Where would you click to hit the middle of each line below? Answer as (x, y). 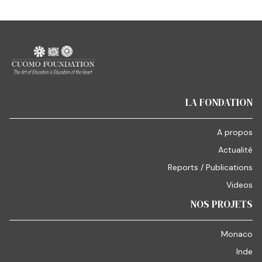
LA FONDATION (219, 102)
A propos (235, 132)
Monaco (237, 234)
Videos (239, 185)
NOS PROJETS (221, 204)
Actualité (235, 150)
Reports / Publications (210, 167)
